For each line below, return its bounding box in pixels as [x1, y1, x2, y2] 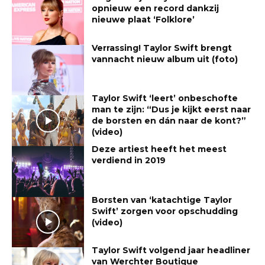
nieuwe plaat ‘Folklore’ [92, 14, 195, 25]
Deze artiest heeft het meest [92, 143, 227, 154]
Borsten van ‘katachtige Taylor [92, 194, 232, 205]
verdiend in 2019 [92, 154, 166, 166]
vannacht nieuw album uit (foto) [92, 53, 238, 64]
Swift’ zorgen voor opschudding [92, 205, 238, 216]
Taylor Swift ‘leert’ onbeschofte [92, 93, 238, 104]
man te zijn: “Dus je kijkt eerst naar [92, 104, 251, 115]
